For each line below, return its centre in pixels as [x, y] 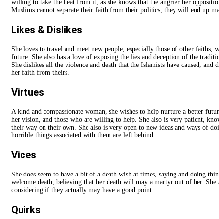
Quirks [26, 210]
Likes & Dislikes [47, 30]
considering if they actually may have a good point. [82, 190]
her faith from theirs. [40, 73]
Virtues [28, 93]
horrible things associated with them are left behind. [83, 135]
